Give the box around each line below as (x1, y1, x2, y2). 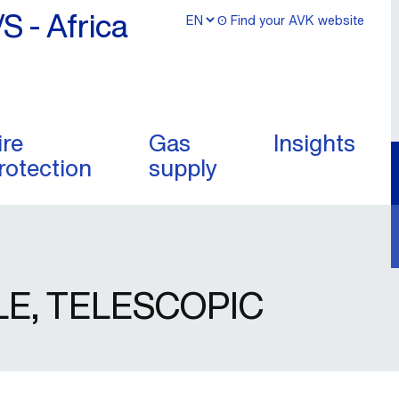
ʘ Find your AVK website (217, 11, 364, 29)
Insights (273, 126, 355, 159)
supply (148, 151, 217, 184)
